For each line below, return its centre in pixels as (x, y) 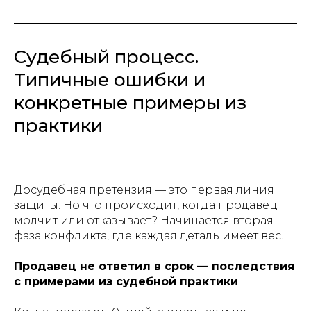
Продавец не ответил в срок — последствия (154, 266)
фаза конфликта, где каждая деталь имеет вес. (149, 236)
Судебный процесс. (106, 57)
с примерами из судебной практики (126, 281)
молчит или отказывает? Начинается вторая (144, 220)
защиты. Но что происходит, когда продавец (146, 205)
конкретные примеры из (130, 103)
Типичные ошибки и (110, 80)
